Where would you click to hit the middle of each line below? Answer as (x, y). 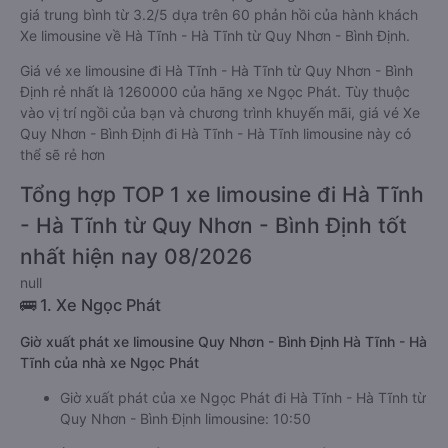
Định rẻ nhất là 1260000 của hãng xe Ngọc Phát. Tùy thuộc (215, 91)
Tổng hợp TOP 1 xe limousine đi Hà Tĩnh (222, 194)
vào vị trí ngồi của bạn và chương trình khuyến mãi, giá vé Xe (220, 112)
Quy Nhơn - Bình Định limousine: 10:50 (185, 418)
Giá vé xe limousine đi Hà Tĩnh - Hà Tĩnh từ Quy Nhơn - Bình (216, 70)
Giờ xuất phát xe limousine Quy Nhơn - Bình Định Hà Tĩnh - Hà (223, 341)
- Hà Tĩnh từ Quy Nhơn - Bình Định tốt (213, 225)
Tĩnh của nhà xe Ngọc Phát (109, 362)
